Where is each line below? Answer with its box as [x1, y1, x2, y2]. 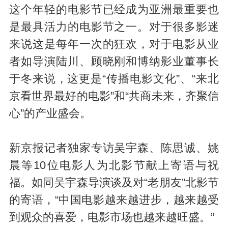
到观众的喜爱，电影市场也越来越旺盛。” [9, 211, 214, 224]
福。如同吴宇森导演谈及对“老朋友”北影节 [9, 177, 219, 189]
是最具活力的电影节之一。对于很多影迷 [9, 21, 219, 34]
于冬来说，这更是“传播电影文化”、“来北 [9, 73, 219, 85]
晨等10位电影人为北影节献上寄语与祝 [9, 159, 219, 172]
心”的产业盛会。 [9, 107, 91, 120]
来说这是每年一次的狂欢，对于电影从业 [9, 38, 219, 51]
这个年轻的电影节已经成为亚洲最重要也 [9, 4, 219, 16]
